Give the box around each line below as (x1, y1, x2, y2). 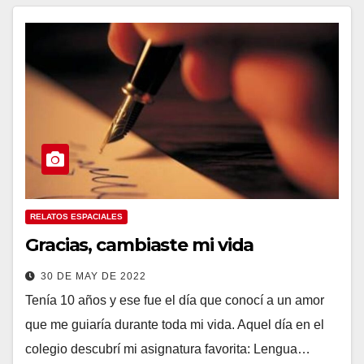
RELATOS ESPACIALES (30, 212, 123, 222)
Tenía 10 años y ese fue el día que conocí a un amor (25, 293, 324, 308)
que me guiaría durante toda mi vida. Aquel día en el (25, 318, 324, 332)
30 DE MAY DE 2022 (41, 271, 146, 283)
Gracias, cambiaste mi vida (25, 234, 254, 257)
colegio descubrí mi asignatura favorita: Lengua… (25, 342, 310, 357)
